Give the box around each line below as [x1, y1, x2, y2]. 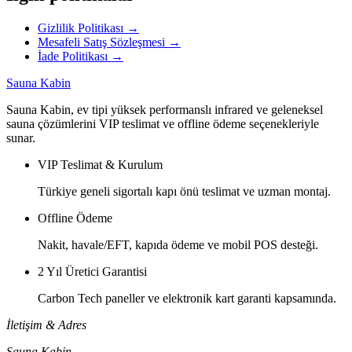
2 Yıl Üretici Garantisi [38, 265, 147, 279]
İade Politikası [38, 49, 108, 64]
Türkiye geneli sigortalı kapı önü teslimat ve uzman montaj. [38, 185, 331, 199]
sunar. [6, 131, 35, 145]
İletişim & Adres [6, 318, 86, 332]
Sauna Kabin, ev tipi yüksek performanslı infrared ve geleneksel [6, 103, 323, 117]
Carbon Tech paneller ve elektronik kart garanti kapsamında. [38, 291, 336, 306]
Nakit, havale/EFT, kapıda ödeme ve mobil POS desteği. [38, 238, 318, 252]
